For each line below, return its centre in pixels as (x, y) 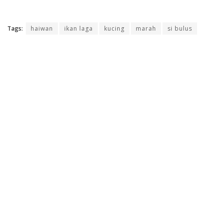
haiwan (42, 28)
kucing (114, 28)
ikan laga (79, 28)
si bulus (180, 28)
